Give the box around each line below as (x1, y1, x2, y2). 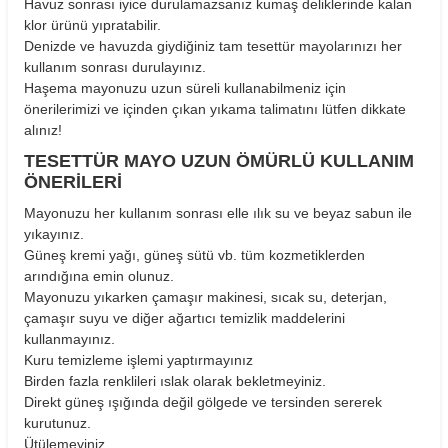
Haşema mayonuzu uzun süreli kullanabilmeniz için (24, 79, 346, 96)
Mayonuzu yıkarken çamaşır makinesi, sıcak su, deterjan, (24, 288, 387, 305)
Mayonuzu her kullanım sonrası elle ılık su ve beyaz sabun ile (24, 204, 412, 221)
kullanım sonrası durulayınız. (24, 58, 206, 75)
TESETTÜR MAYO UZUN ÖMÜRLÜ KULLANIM (24, 150, 414, 171)
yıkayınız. (24, 225, 84, 242)
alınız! (24, 121, 62, 138)
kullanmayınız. (24, 330, 115, 347)
